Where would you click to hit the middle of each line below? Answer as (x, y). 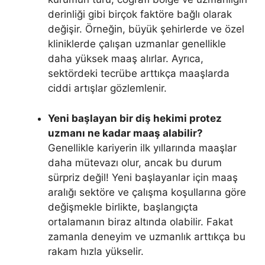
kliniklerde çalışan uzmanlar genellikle (137, 44)
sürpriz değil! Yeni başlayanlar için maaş (143, 177)
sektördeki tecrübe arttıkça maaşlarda (139, 73)
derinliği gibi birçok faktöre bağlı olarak (140, 14)
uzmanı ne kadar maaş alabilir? (125, 133)
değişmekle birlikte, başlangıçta (123, 207)
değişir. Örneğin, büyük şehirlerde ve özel (146, 29)
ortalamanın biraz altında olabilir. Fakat (140, 222)
